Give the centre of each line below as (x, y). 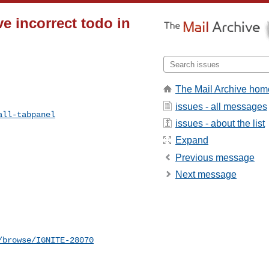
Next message (206, 175)
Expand (192, 141)
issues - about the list (220, 123)
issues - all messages (221, 106)
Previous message (215, 157)
